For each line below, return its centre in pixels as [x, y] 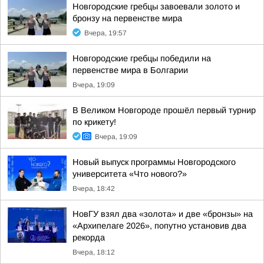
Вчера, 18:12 [94, 252]
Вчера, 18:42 [94, 189]
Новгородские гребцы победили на [142, 58]
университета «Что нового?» [130, 174]
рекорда [89, 237]
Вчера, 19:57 [105, 33]
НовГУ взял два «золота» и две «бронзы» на [163, 214]
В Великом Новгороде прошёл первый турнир [164, 110]
